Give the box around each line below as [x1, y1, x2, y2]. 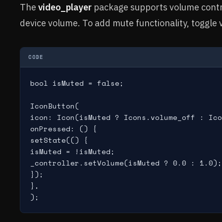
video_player [38, 1, 92, 13]
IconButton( [30, 101, 79, 111]
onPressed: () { [30, 123, 97, 134]
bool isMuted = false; [30, 78, 124, 88]
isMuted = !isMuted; [30, 146, 115, 157]
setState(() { [30, 135, 88, 145]
